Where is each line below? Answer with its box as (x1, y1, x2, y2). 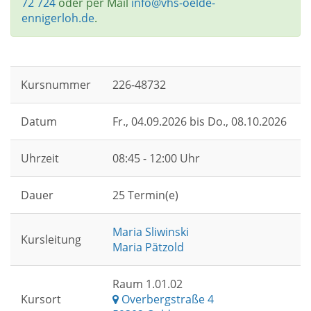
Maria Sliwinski (112, 224, 189, 239)
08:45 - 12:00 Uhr (112, 151, 200, 166)
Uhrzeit (21, 151, 59, 166)
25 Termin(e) (112, 187, 178, 203)
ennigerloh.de (22, 10, 94, 26)
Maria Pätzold (112, 239, 184, 255)
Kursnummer (21, 77, 91, 92)
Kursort (21, 292, 61, 307)
